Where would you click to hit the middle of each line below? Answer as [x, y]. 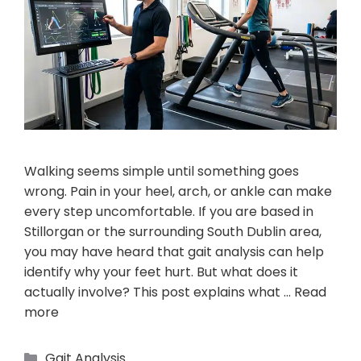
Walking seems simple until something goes [162, 171]
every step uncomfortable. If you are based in [169, 211]
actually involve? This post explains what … [159, 292]
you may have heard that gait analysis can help [174, 251]
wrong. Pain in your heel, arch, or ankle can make [178, 191]
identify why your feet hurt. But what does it [161, 272]
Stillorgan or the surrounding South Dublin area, [173, 231]
